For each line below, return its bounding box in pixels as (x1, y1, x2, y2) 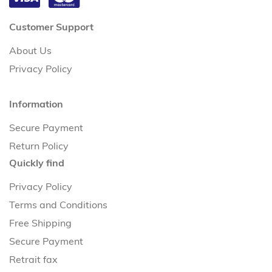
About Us (9, 44, 52, 56)
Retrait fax (9, 253, 58, 265)
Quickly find (9, 156, 64, 169)
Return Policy (9, 139, 69, 152)
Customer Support (9, 20, 93, 33)
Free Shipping (9, 216, 72, 229)
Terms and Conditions (9, 198, 107, 211)
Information (9, 97, 63, 110)
